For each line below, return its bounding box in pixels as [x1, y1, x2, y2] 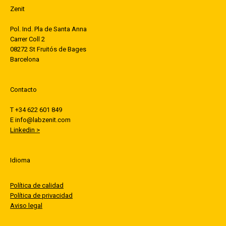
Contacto [10, 86, 37, 93]
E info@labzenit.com [10, 116, 71, 124]
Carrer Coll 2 [10, 35, 45, 43]
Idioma [10, 156, 30, 164]
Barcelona [10, 55, 39, 63]
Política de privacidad [10, 192, 73, 199]
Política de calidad [10, 182, 64, 189]
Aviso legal [10, 202, 42, 209]
